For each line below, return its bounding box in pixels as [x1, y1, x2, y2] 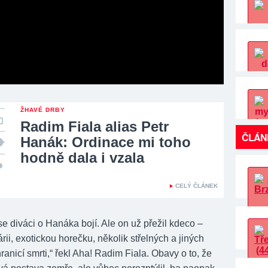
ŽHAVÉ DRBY [20, 106, 65, 113]
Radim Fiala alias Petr [20, 118, 169, 135]
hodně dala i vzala [20, 149, 144, 166]
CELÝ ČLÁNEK [175, 182, 218, 189]
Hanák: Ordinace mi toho [20, 133, 191, 150]
